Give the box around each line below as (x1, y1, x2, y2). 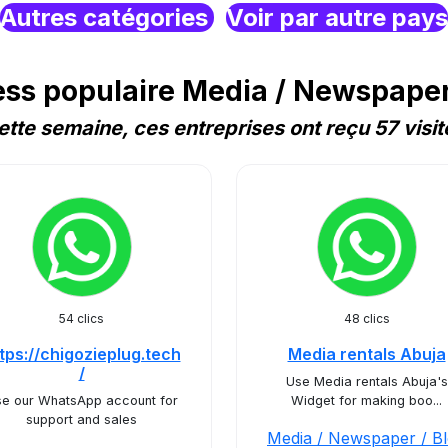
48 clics (343, 311, 390, 326)
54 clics (59, 311, 104, 326)
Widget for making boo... (291, 393, 442, 408)
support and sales (26, 412, 137, 427)
